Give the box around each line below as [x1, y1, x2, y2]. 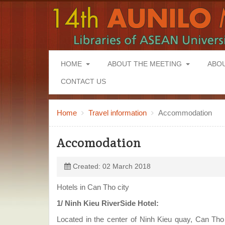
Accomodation [57, 135, 141, 151]
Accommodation [158, 108, 212, 117]
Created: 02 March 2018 [73, 163, 151, 170]
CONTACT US [61, 77, 106, 85]
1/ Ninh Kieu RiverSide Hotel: [57, 199, 159, 207]
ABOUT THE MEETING [107, 60, 182, 68]
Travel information [88, 108, 147, 117]
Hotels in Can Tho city [57, 183, 129, 191]
